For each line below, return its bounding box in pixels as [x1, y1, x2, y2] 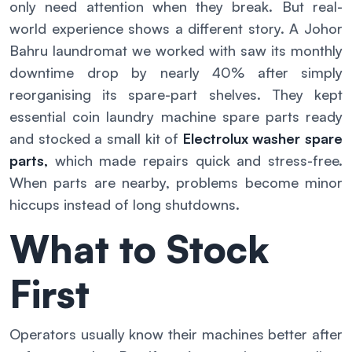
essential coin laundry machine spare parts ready [9, 108, 343, 126]
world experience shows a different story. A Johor [9, 20, 343, 38]
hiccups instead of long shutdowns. [9, 196, 240, 214]
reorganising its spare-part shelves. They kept [9, 86, 343, 104]
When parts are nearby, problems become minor [9, 174, 343, 192]
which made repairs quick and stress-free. [48, 152, 343, 170]
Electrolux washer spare [182, 130, 343, 148]
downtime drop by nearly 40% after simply [9, 64, 343, 82]
